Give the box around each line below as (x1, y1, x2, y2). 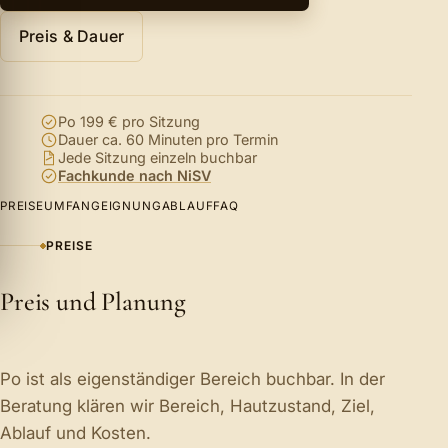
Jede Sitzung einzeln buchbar (58, 149, 257, 167)
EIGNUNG (100, 199, 162, 214)
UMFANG (43, 199, 101, 214)
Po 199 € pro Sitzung (58, 113, 200, 131)
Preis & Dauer (18, 25, 125, 46)
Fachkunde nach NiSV (58, 167, 211, 185)
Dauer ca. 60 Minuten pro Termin (58, 131, 278, 149)
